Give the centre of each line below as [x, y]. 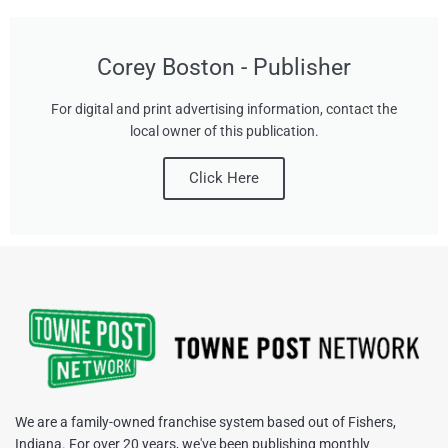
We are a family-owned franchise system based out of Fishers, [205, 421]
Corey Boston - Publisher [224, 68]
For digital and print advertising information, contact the [224, 109]
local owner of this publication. [224, 131]
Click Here [224, 178]
